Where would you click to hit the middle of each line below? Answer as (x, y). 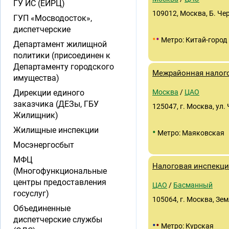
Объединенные (42, 208)
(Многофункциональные (60, 171)
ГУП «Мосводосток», (53, 18)
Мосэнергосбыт (44, 145)
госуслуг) (31, 193)
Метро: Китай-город (193, 40)
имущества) (36, 78)
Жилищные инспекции (56, 130)
